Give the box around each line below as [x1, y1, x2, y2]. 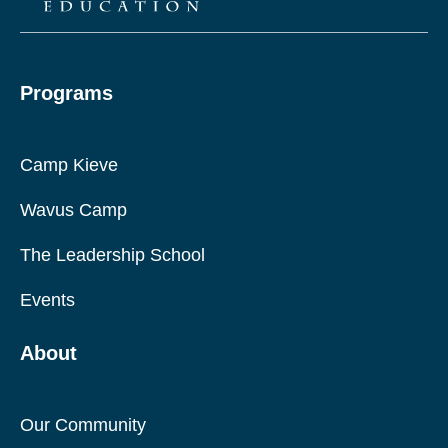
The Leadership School [20, 245, 205, 266]
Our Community [20, 415, 146, 436]
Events [20, 290, 75, 311]
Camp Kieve [20, 155, 118, 176]
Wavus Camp [20, 200, 127, 221]
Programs [20, 82, 113, 105]
